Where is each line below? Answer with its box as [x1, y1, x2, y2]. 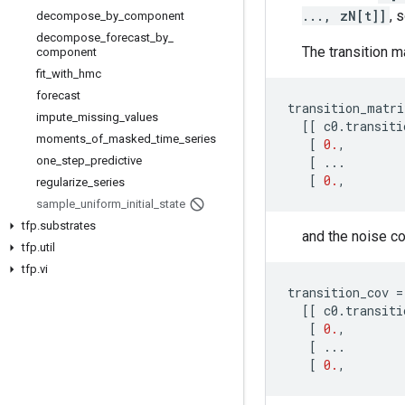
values [125, 110, 158, 124]
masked [108, 132, 151, 146]
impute [36, 110, 72, 124]
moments [36, 132, 86, 146]
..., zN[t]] [302, 7, 386, 24]
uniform [80, 197, 121, 211]
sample [36, 197, 75, 211]
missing [78, 110, 119, 124]
